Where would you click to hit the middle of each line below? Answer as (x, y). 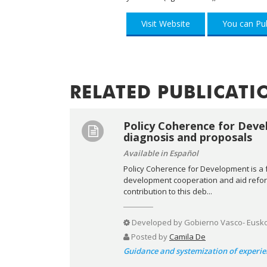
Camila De (187, 236)
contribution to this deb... (168, 191)
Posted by (149, 236)
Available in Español (161, 153)
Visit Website (166, 23)
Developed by (157, 222)
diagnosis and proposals (188, 137)
